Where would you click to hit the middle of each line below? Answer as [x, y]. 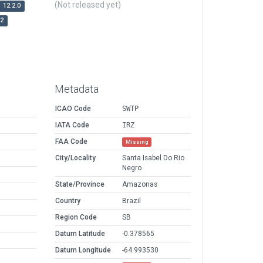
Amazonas [140, 185]
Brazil [131, 201]
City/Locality [75, 158]
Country [68, 201]
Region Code [76, 218]
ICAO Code [73, 109]
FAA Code [71, 142]
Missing [137, 142]
